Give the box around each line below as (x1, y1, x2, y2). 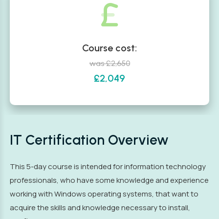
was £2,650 (89, 59, 130, 68)
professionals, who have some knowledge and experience (10, 175, 209, 185)
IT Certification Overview (10, 131, 169, 148)
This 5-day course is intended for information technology (10, 161, 206, 172)
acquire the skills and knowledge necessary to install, (10, 202, 190, 213)
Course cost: (82, 42, 137, 54)
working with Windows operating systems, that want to (10, 189, 198, 199)
